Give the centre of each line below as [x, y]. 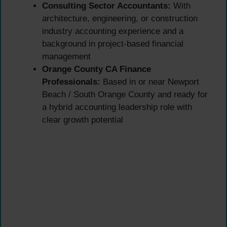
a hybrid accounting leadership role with [117, 107]
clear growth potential [83, 120]
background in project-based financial [113, 44]
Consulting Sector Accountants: [106, 6]
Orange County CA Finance [97, 69]
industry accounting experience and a [113, 31]
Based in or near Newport [150, 82]
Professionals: [71, 82]
